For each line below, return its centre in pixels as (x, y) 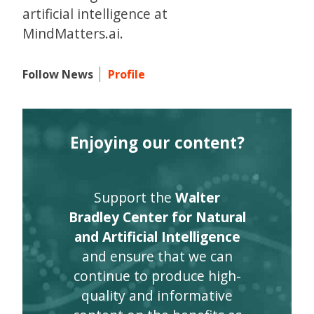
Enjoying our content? (157, 142)
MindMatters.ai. (73, 33)
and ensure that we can (157, 256)
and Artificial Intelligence (157, 236)
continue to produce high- (157, 275)
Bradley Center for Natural (157, 217)
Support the (135, 197)
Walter (198, 197)
